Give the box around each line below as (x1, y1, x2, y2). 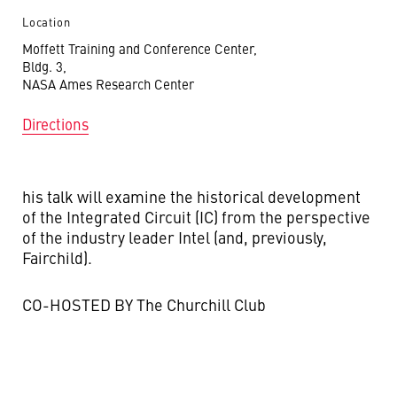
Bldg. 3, (22, 57, 66, 75)
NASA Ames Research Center (22, 74, 194, 93)
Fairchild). (22, 246, 92, 269)
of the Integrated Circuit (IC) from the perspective (22, 206, 370, 228)
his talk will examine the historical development (22, 185, 361, 207)
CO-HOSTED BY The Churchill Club (22, 293, 266, 315)
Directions (22, 113, 89, 135)
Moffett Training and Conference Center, (22, 39, 257, 58)
